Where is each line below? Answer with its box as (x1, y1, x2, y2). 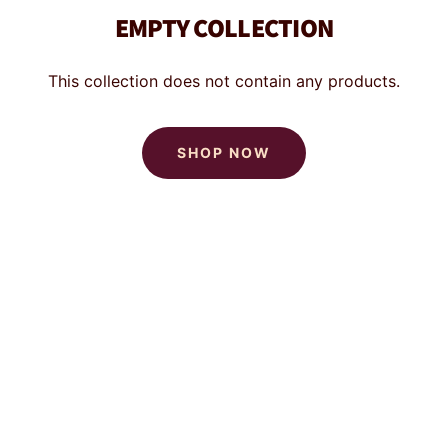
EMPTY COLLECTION (114, 9, 334, 44)
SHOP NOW (177, 143, 271, 161)
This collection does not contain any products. (48, 70, 400, 91)
